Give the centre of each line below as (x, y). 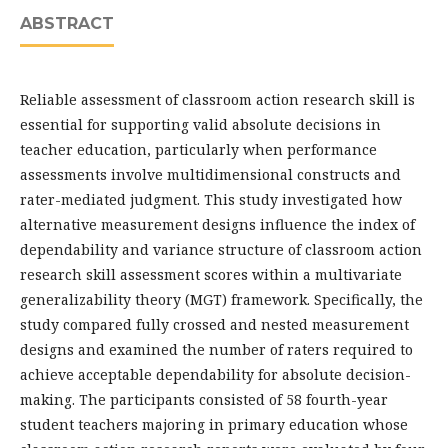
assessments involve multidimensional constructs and (210, 174)
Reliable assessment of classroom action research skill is (217, 99)
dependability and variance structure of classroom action (221, 249)
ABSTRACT (67, 23)
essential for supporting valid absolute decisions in (200, 124)
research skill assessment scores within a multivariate (211, 274)
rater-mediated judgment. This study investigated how (211, 199)
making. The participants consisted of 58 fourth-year (204, 399)
